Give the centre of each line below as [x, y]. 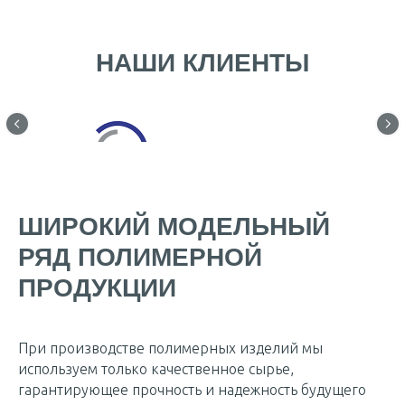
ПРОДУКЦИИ [97, 302]
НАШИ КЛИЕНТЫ [202, 63]
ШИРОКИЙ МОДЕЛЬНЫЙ [174, 241]
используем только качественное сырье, [156, 383]
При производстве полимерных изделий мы [170, 363]
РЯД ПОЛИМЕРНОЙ [140, 272]
